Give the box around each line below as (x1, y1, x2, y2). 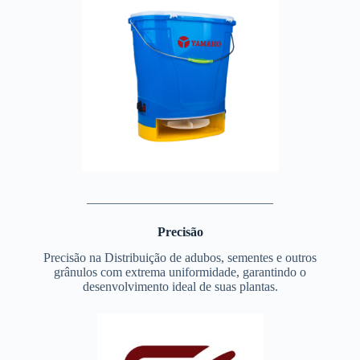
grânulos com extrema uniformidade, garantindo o (54, 265, 306, 280)
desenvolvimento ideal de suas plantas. (82, 280, 278, 294)
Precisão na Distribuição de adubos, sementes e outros (43, 251, 317, 265)
